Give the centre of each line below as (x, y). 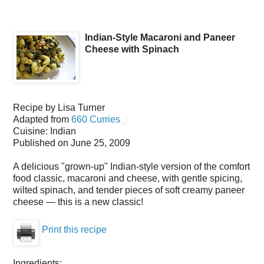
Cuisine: (32, 131)
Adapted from (42, 120)
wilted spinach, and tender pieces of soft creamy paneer (129, 190)
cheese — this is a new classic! (78, 202)
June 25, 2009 (100, 143)
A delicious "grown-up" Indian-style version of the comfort (131, 167)
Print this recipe (74, 230)
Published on (42, 143)
